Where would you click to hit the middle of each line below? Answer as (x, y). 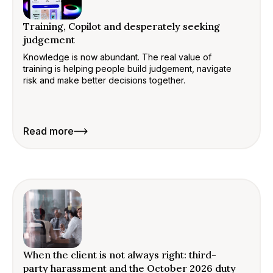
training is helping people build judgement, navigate (127, 69)
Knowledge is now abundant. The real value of (117, 57)
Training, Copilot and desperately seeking (122, 26)
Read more (48, 131)
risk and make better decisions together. (104, 80)
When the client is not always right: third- (120, 255)
